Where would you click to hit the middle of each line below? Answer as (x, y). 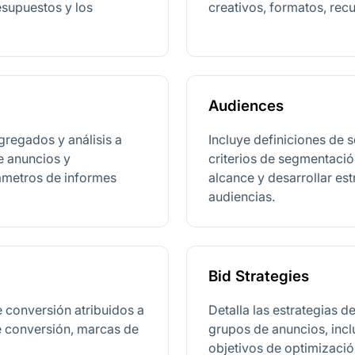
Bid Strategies (258, 276)
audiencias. (241, 196)
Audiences (246, 106)
